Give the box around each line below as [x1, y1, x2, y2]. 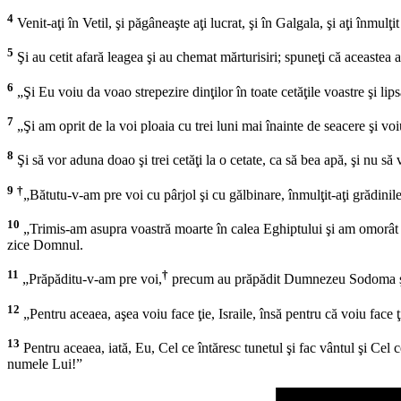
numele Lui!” [7, 356, 82, 372]
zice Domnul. [7, 237, 83, 253]
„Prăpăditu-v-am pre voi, [19, 271, 162, 287]
